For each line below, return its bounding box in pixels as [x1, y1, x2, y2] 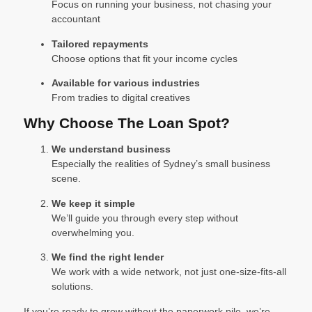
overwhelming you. [52, 226, 134, 238]
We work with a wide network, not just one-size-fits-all [52, 266, 286, 278]
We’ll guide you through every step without [52, 212, 238, 224]
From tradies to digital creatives [52, 91, 190, 103]
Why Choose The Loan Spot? [24, 115, 230, 132]
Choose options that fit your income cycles [52, 52, 237, 64]
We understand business [52, 143, 171, 155]
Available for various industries [52, 77, 200, 88]
